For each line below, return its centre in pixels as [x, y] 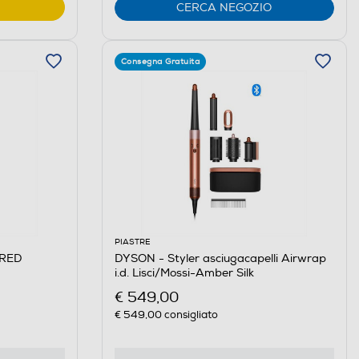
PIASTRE [132, 242]
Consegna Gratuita [160, 62]
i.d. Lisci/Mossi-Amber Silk [184, 273]
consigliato [190, 315]
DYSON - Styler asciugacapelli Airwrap [220, 259]
